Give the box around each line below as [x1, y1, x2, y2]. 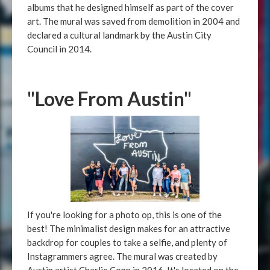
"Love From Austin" [27, 87, 192, 110]
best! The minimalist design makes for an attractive [27, 223, 230, 234]
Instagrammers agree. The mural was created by [27, 251, 218, 262]
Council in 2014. [27, 43, 92, 54]
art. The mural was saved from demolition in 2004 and [27, 16, 240, 27]
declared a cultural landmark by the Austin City [27, 30, 212, 40]
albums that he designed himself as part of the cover [27, 2, 234, 13]
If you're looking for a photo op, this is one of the [27, 209, 222, 220]
